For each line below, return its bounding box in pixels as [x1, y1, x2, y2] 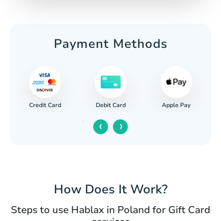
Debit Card [96, 101, 126, 110]
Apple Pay [162, 101, 191, 109]
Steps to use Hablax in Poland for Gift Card [11, 203, 210, 217]
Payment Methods [53, 35, 168, 52]
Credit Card [29, 101, 62, 109]
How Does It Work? [53, 181, 168, 198]
